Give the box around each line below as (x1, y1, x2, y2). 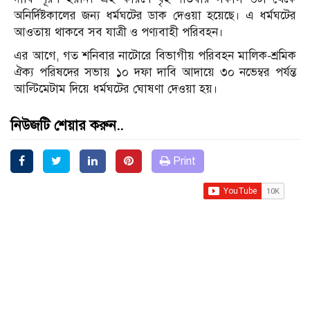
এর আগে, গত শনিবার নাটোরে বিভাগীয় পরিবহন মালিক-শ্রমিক (14, 48, 296, 64)
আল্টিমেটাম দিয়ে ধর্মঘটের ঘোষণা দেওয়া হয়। (14, 82, 218, 97)
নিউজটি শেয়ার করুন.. (10, 117, 123, 135)
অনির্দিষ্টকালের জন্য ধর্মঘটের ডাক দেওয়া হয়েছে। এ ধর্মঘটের (14, 8, 296, 24)
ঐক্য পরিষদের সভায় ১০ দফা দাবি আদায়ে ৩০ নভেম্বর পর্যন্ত (14, 65, 296, 80)
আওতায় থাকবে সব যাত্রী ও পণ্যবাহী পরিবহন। (14, 25, 224, 40)
